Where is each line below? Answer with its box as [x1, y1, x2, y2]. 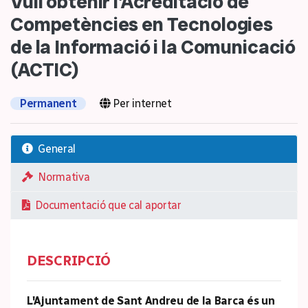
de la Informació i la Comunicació [10, 34, 296, 60]
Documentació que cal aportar [30, 199, 181, 212]
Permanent [20, 97, 77, 110]
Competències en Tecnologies [10, 12, 273, 37]
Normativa [32, 170, 90, 184]
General [32, 142, 76, 155]
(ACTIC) [10, 57, 79, 82]
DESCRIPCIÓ [27, 252, 111, 269]
